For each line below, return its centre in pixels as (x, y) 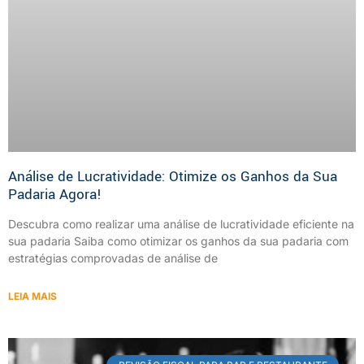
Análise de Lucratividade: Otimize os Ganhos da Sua (173, 176)
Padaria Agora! (55, 194)
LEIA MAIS (32, 296)
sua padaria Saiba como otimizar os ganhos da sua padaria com (178, 240)
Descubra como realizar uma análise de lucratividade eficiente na (181, 223)
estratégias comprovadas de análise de (113, 258)
